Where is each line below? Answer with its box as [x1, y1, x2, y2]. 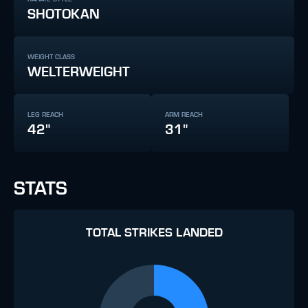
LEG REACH [27, 111, 63, 118]
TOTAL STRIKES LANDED [85, 226, 223, 239]
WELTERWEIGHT [27, 65, 130, 79]
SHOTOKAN [27, 7, 100, 21]
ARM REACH [165, 111, 203, 118]
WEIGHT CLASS [27, 53, 75, 60]
